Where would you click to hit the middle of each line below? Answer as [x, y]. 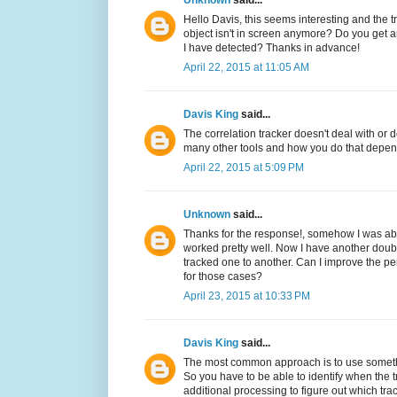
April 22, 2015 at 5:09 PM [244, 168]
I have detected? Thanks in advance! [272, 48]
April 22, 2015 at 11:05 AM [246, 68]
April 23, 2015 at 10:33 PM [247, 296]
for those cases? [223, 277]
